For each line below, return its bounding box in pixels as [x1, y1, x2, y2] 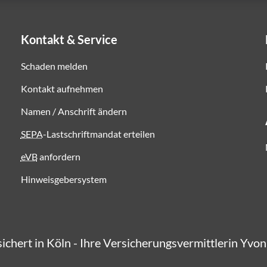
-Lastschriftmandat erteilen [42, 128, 155, 139]
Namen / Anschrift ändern [20, 105, 127, 117]
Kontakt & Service [20, 32, 117, 46]
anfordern [37, 151, 80, 162]
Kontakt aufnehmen [20, 83, 103, 94]
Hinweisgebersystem [20, 173, 107, 185]
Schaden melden [20, 60, 88, 72]
